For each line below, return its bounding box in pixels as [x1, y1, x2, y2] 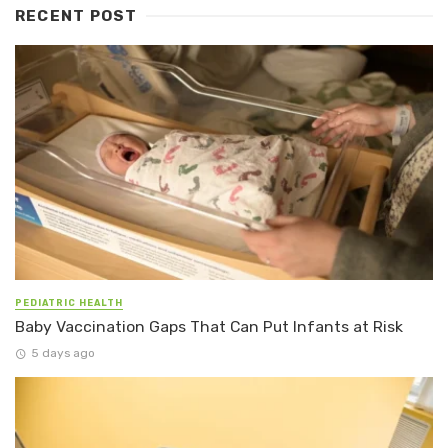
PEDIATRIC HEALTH [15, 297, 123, 308]
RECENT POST [15, 6, 138, 25]
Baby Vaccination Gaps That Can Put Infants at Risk [15, 316, 403, 336]
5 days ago [30, 346, 95, 361]
